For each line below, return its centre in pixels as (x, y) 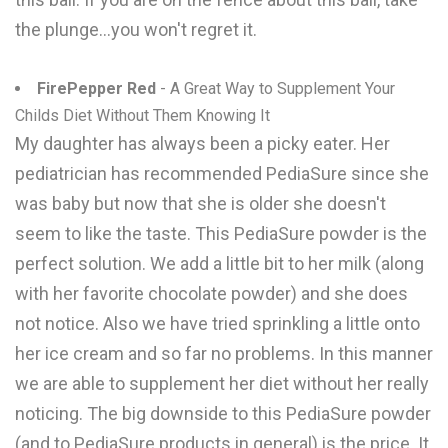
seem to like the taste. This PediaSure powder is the (221, 233)
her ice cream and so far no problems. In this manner (224, 353)
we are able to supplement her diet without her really (222, 383)
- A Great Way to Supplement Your (275, 88)
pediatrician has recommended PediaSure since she (222, 173)
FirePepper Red (96, 88)
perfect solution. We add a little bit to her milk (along (219, 263)
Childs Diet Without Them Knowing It (142, 115)
